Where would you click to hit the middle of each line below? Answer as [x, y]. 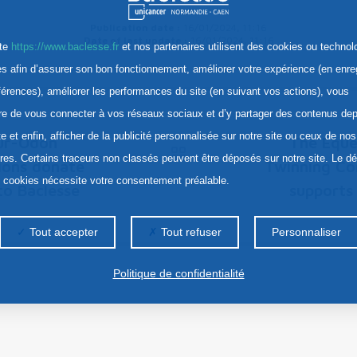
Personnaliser [306, 231]
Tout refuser [189, 231]
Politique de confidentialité [178, 273]
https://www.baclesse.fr [65, 46]
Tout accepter [62, 231]
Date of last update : [137, 40]
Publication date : [137, 27]
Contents [178, 179]
